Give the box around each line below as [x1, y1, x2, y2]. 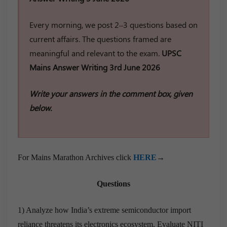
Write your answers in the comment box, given [29, 88, 193, 99]
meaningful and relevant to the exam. [29, 47, 162, 58]
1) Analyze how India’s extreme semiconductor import [18, 205, 191, 214]
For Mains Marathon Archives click [18, 153, 133, 162]
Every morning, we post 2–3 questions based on [29, 19, 198, 30]
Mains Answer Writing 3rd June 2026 [29, 61, 160, 72]
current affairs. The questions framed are [29, 33, 171, 44]
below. [29, 102, 54, 113]
